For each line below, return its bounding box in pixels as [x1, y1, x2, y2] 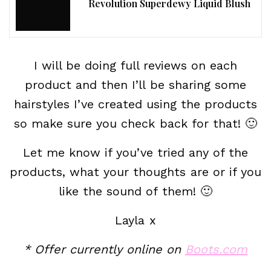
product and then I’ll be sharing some [25, 77, 246, 92]
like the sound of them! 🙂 [59, 184, 212, 198]
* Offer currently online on [23, 242, 186, 256]
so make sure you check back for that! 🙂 [14, 116, 257, 131]
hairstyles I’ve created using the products [13, 97, 258, 111]
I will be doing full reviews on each [33, 58, 238, 73]
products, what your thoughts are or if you [10, 165, 261, 179]
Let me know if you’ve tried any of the [22, 145, 249, 160]
